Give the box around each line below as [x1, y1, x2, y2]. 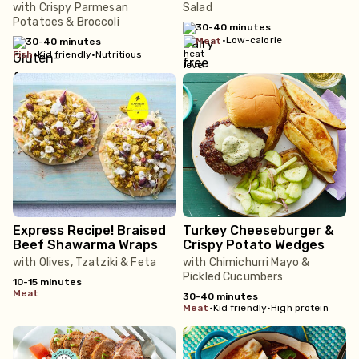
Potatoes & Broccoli [13, 15, 119, 29]
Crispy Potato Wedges [183, 237, 325, 252]
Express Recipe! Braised [13, 223, 166, 238]
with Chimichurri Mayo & [183, 256, 310, 269]
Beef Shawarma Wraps [13, 237, 158, 252]
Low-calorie [225, 34, 282, 46]
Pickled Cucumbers [183, 270, 284, 284]
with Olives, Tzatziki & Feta [13, 256, 156, 269]
